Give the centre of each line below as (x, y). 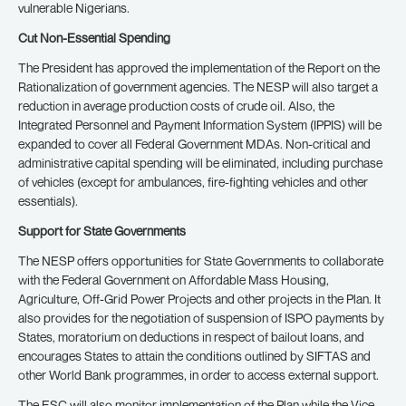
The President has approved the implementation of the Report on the (199, 68)
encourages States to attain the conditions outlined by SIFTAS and (194, 356)
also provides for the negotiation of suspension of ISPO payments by (201, 318)
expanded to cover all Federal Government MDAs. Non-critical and (194, 144)
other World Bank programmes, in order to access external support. (198, 375)
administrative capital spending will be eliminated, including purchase (200, 163)
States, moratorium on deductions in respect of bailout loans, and (191, 337)
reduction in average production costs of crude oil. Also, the (176, 106)
